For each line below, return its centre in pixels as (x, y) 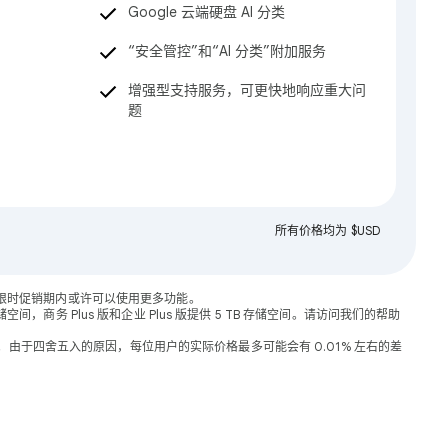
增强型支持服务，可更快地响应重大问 (247, 90)
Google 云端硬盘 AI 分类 (206, 12)
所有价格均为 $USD (327, 230)
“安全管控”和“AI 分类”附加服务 (227, 51)
